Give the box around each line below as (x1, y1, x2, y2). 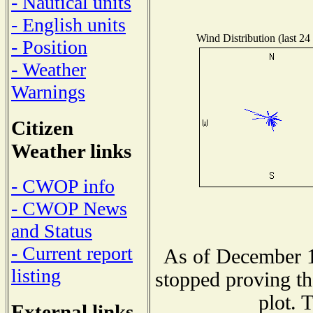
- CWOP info (11, 175, 115, 198)
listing (11, 265, 61, 287)
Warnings (11, 80, 85, 103)
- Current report (11, 242, 133, 265)
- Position (11, 36, 87, 58)
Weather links (11, 139, 131, 162)
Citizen (11, 116, 73, 139)
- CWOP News (11, 198, 127, 220)
